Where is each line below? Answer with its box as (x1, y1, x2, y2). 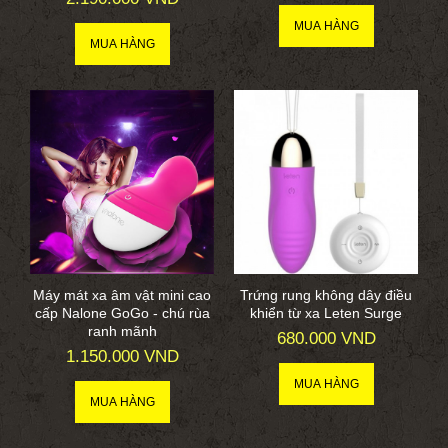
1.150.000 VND (65, 347, 179, 367)
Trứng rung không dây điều (240, 287, 412, 304)
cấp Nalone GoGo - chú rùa (34, 305, 210, 322)
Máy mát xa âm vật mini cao (33, 287, 211, 304)
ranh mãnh (87, 323, 157, 340)
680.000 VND (276, 329, 376, 349)
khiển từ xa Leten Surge (250, 305, 402, 322)
